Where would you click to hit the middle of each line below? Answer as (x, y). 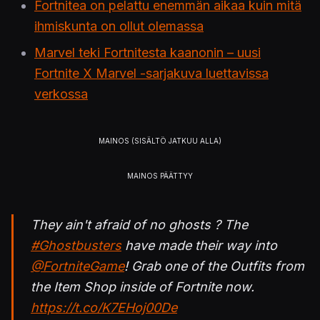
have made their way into (199, 246)
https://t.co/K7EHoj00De (104, 308)
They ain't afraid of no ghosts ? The (139, 225)
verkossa (61, 94)
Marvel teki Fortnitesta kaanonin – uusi (147, 53)
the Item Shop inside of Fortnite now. (142, 287)
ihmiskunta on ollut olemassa (119, 26)
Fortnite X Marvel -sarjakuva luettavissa (151, 74)
